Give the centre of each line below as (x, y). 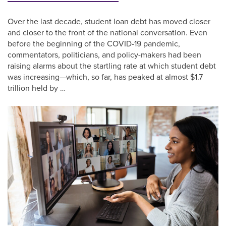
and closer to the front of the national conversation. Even (107, 33)
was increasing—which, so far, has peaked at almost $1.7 (105, 77)
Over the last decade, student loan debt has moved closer (109, 21)
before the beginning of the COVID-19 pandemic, (94, 44)
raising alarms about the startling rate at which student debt (112, 66)
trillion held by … (37, 88)
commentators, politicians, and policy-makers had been (104, 55)
